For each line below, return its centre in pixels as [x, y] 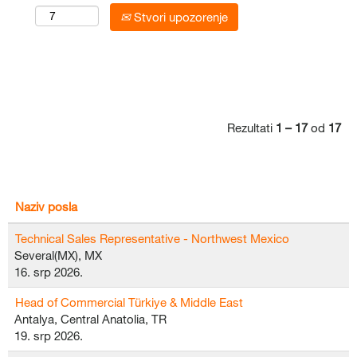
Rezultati [251, 127]
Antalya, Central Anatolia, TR [90, 319]
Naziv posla [46, 206]
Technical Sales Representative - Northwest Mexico [152, 238]
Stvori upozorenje [179, 17]
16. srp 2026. [49, 272]
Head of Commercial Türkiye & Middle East [129, 302]
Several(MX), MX [58, 255]
